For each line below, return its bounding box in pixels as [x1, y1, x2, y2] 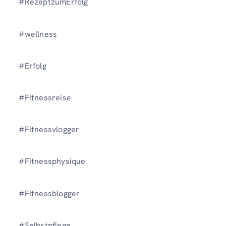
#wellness [19, 28, 58, 39]
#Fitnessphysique [19, 156, 86, 167]
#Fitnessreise [19, 92, 71, 103]
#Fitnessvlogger [19, 124, 80, 135]
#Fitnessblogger [19, 188, 80, 199]
